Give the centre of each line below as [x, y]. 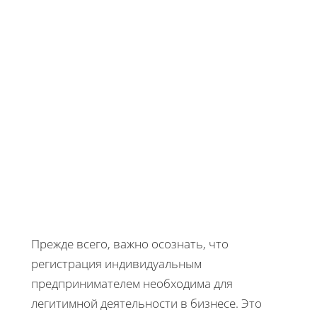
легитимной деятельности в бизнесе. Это [146, 303]
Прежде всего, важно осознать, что [130, 243]
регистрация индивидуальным [116, 263]
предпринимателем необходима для [132, 283]
